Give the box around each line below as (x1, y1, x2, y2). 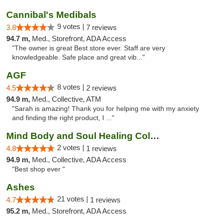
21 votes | (57, 195, 90, 203)
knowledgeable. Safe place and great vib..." (12, 54, 145, 61)
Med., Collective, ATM (32, 95, 101, 103)
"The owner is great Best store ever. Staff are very (12, 45, 165, 52)
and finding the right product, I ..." (12, 114, 114, 122)
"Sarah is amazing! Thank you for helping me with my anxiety (12, 105, 199, 112)
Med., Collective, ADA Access (32, 155, 126, 164)
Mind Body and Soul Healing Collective (150, 131, 159, 141)
